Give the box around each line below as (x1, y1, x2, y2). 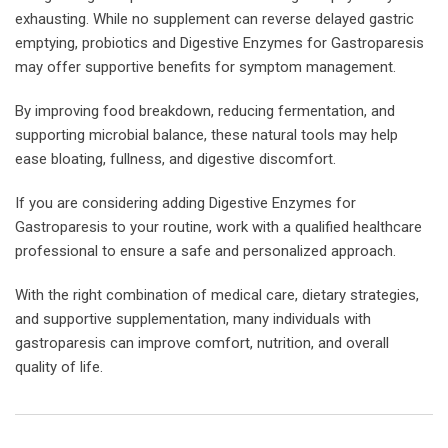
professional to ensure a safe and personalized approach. (15, 241, 396, 260)
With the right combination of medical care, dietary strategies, (15, 285, 419, 304)
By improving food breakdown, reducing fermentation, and (15, 101, 395, 120)
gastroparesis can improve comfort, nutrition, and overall (15, 333, 389, 352)
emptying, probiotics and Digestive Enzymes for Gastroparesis (15, 33, 424, 52)
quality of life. (15, 357, 103, 376)
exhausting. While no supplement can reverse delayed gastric (15, 9, 414, 28)
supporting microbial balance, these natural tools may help (15, 125, 398, 144)
